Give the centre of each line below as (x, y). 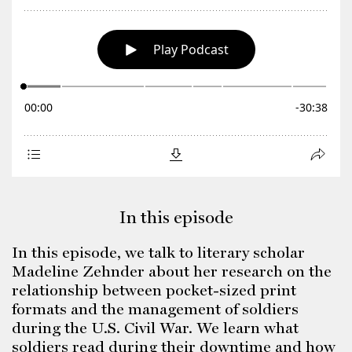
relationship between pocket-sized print (154, 290)
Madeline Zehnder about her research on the (172, 271)
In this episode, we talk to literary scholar (158, 252)
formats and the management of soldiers (155, 309)
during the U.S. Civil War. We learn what (155, 328)
